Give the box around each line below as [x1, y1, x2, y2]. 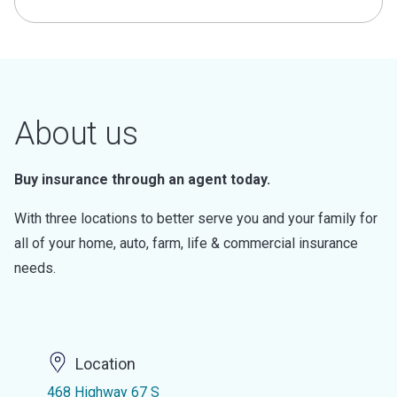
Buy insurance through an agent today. [14, 171, 270, 188]
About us [14, 115, 137, 152]
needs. [14, 260, 56, 276]
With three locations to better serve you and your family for [14, 210, 378, 227]
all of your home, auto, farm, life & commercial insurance [14, 235, 358, 252]
